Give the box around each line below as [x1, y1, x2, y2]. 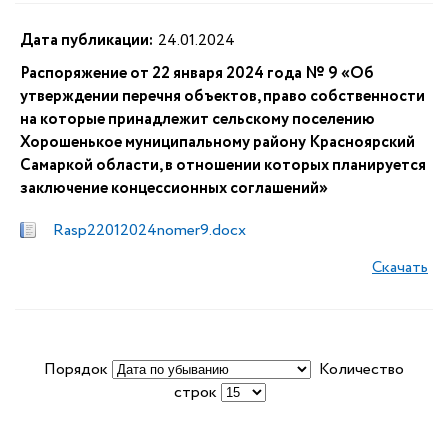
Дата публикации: [20, 29, 153, 52]
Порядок [44, 358, 112, 381]
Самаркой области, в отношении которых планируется [20, 154, 426, 177]
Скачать [372, 256, 428, 279]
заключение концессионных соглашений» [20, 177, 328, 200]
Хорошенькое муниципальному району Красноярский [20, 131, 415, 154]
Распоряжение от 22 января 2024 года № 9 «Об [20, 62, 374, 85]
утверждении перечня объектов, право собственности [20, 85, 425, 108]
